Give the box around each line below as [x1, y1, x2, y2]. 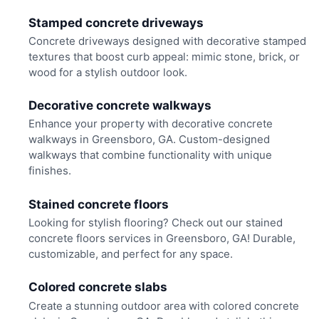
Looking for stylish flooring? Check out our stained [28, 215, 283, 229]
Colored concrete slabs [28, 280, 167, 295]
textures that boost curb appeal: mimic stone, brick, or [28, 49, 300, 63]
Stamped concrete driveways [28, 15, 204, 30]
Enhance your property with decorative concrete [28, 117, 273, 131]
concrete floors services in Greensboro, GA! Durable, [28, 231, 296, 245]
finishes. [28, 164, 71, 178]
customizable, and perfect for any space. [28, 246, 233, 261]
